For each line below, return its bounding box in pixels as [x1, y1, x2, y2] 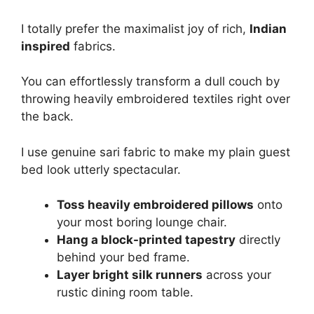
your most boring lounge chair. [57, 215, 227, 229]
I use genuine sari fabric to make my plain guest [21, 144, 290, 159]
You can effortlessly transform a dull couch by [21, 74, 280, 88]
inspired [21, 39, 70, 53]
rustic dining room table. [57, 285, 193, 299]
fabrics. [70, 39, 116, 53]
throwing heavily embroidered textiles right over [21, 92, 290, 106]
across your [203, 268, 271, 282]
